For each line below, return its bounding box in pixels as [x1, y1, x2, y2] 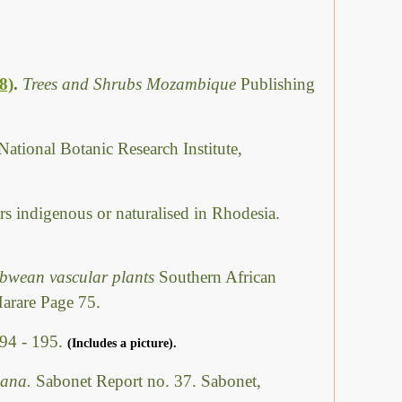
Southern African [159, 267, 276, 287]
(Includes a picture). [67, 336, 177, 351]
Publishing [240, 74, 315, 93]
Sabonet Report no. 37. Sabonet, [36, 371, 261, 391]
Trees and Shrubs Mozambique [22, 74, 240, 93]
